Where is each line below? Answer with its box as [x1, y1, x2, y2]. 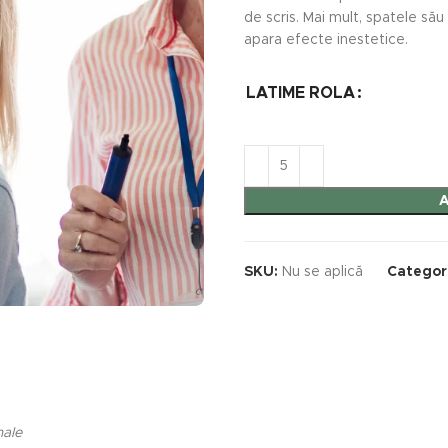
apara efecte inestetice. [244, 33, 408, 47]
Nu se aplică [282, 265, 363, 279]
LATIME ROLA [246, 85, 355, 101]
